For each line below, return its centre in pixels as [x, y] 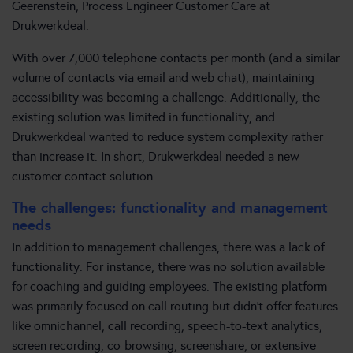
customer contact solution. [84, 176]
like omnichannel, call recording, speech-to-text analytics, [167, 326]
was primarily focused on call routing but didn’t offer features [175, 307]
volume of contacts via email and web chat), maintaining [163, 78]
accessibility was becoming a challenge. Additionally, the [166, 98]
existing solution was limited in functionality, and [143, 117]
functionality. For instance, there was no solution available [168, 267]
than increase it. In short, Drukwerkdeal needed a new [156, 157]
